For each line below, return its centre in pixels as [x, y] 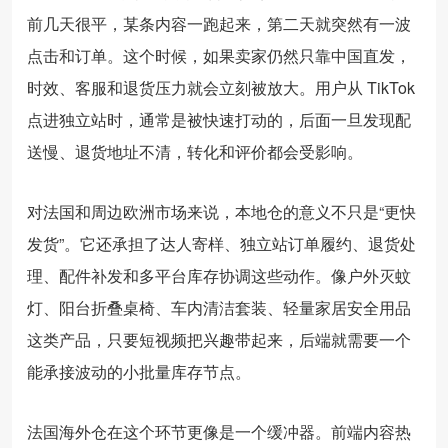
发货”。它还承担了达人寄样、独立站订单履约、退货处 [221, 243]
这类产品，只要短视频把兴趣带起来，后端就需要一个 [219, 339]
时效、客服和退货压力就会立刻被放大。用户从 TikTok [221, 87]
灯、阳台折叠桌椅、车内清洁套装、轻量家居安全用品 [219, 307]
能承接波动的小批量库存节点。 [139, 371]
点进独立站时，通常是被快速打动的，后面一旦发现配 [219, 119]
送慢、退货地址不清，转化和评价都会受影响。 [195, 151]
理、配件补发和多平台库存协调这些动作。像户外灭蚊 [219, 275]
